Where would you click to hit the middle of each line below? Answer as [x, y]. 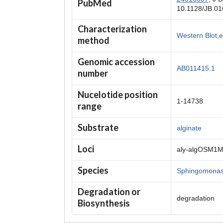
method [93, 41]
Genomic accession [116, 62]
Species [93, 170]
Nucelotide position [117, 95]
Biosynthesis [104, 203]
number [93, 73]
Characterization [112, 29]
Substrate [98, 128]
